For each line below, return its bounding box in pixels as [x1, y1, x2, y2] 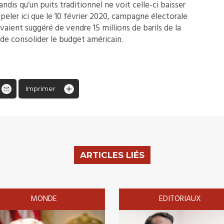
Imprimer [25, 84, 55, 92]
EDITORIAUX [159, 192, 201, 205]
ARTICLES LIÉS [79, 149, 144, 160]
